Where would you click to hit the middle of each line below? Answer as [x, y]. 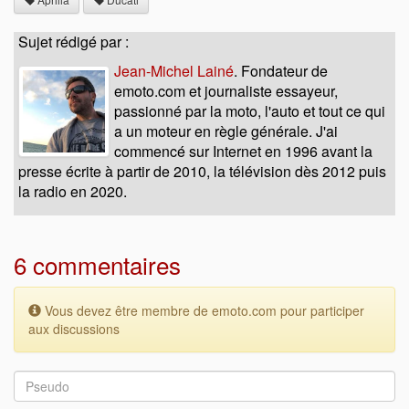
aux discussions [74, 329]
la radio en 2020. [73, 192]
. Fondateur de [281, 71]
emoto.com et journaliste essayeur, [226, 91]
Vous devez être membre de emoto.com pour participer [203, 311]
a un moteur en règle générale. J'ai [226, 131]
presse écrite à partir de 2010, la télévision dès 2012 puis [202, 172]
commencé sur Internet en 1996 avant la [243, 152]
